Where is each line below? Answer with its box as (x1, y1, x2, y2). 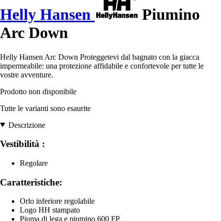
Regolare (20, 158, 48, 167)
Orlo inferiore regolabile (20, 197, 95, 206)
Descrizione (8, 120, 45, 129)
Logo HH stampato (20, 206, 80, 215)
